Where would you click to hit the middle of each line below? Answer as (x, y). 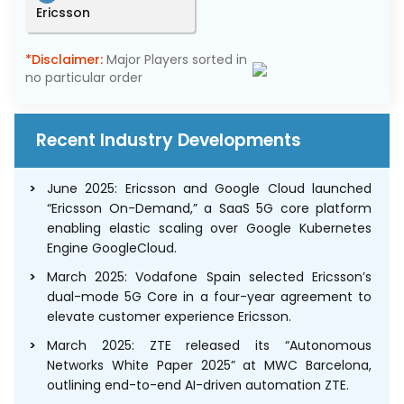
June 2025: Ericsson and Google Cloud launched (209, 189)
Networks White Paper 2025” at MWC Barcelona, (209, 366)
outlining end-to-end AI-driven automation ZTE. (198, 386)
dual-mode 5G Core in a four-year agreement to (209, 297)
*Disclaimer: (64, 60)
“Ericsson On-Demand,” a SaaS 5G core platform (209, 209)
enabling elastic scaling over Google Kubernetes (209, 229)
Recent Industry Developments (169, 141)
